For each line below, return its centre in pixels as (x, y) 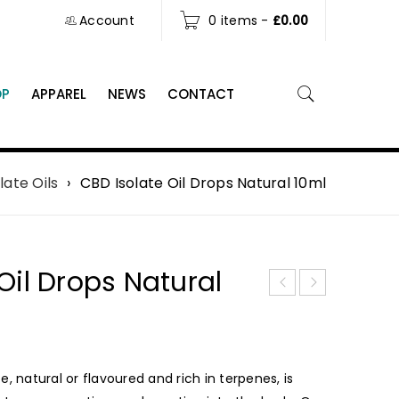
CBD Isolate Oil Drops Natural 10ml (203, 183)
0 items (233, 20)
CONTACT (201, 94)
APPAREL (59, 94)
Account (107, 20)
